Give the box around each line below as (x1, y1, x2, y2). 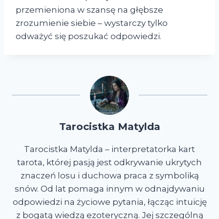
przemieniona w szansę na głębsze (16, 5, 163, 15)
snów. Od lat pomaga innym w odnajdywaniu (14, 184, 205, 194)
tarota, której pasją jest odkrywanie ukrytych (17, 157, 202, 168)
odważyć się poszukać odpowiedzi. (16, 31, 161, 42)
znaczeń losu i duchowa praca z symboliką (20, 171, 199, 181)
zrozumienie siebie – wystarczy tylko (16, 18, 168, 28)
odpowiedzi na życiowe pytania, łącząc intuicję (12, 197, 207, 207)
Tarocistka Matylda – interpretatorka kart (24, 144, 195, 154)
